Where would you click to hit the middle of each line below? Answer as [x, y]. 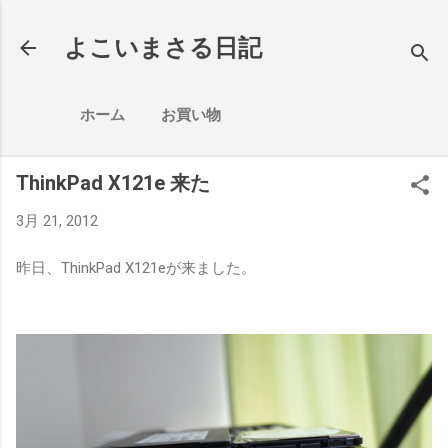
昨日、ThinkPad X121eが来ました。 [136, 267]
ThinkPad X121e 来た [113, 183]
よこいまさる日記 [163, 48]
